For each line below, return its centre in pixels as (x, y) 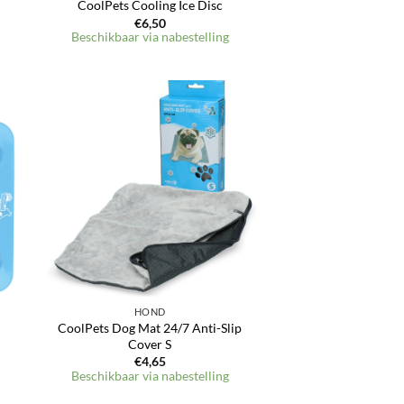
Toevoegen (219, 130)
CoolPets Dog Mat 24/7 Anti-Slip (150, 328)
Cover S (150, 344)
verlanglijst (219, 155)
